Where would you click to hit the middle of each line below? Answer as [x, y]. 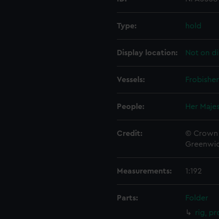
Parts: [127, 198]
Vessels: [131, 80]
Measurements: [144, 171]
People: [131, 107]
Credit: [130, 133]
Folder [197, 198]
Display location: [147, 53]
